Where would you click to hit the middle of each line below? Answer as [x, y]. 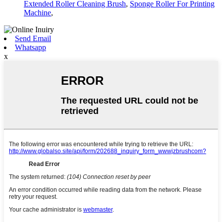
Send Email [33, 39]
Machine [37, 13]
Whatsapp [30, 48]
